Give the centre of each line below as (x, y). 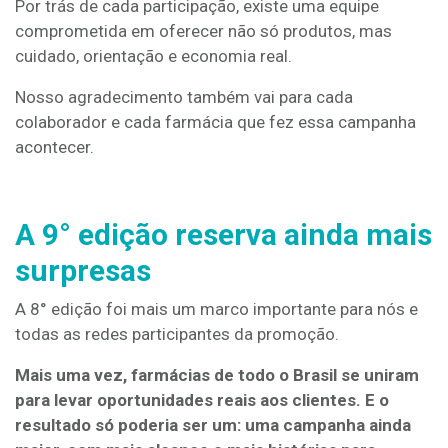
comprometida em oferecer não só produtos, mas (203, 31)
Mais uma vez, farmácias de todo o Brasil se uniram (217, 375)
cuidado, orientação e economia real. (153, 56)
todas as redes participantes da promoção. (177, 334)
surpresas (83, 270)
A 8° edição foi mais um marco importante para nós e (216, 309)
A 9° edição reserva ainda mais (223, 234)
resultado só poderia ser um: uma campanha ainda (213, 425)
